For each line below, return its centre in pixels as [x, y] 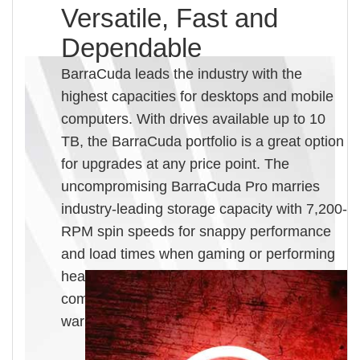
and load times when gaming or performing [198, 254]
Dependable [131, 48]
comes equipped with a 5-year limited [180, 299]
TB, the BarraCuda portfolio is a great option [202, 142]
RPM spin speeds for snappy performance [196, 232]
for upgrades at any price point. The [175, 164]
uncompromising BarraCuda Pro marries [190, 187]
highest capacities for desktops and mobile [197, 97]
